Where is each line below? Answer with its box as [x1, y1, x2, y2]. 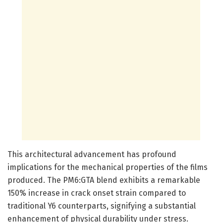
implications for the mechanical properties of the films [7, 162, 208, 172]
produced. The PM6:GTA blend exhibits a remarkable [7, 175, 200, 185]
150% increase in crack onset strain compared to [7, 188, 186, 198]
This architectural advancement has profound [7, 149, 176, 159]
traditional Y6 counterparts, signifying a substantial [7, 201, 196, 211]
